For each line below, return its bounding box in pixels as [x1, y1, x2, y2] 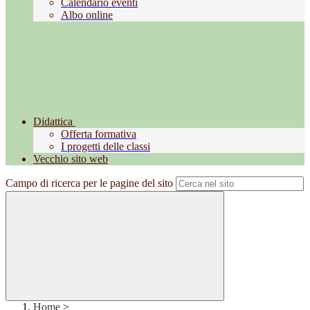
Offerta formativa [61, 128, 136, 140]
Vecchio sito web [33, 153, 108, 165]
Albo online [61, 9, 113, 21]
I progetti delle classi [61, 140, 150, 153]
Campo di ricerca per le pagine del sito [6, 177, 173, 190]
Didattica [33, 116, 73, 128]
